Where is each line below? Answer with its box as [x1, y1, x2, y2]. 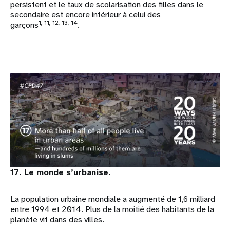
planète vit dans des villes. [10, 214, 104, 225]
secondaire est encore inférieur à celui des [10, 9, 161, 20]
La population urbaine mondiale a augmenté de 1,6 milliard [10, 194, 215, 205]
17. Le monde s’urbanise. [10, 167, 111, 178]
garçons [10, 19, 39, 30]
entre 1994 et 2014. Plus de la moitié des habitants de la [10, 204, 214, 215]
